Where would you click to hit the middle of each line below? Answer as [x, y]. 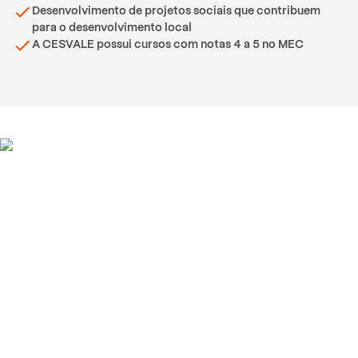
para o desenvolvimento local [112, 27]
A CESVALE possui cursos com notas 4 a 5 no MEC [168, 44]
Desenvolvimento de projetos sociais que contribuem [176, 10]
